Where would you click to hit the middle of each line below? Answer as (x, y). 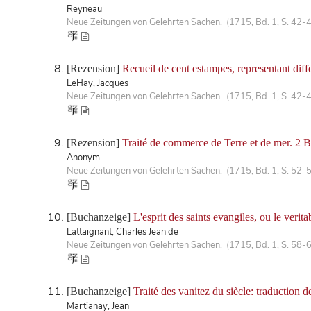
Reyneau (84, 9)
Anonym (83, 157)
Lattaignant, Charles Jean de (123, 232)
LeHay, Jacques (98, 83)
